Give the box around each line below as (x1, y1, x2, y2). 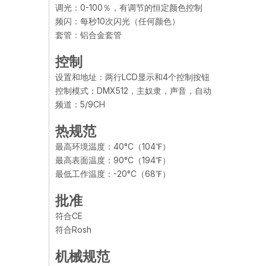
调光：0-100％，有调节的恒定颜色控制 (55, 2, 202, 12)
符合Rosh (55, 224, 91, 235)
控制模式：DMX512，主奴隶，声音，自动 (55, 85, 211, 96)
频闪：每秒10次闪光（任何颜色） (55, 16, 180, 26)
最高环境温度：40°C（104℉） (55, 141, 170, 151)
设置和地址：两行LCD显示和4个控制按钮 (55, 72, 210, 82)
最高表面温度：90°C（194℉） (55, 155, 170, 165)
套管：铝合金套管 (55, 30, 122, 40)
